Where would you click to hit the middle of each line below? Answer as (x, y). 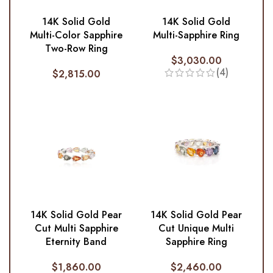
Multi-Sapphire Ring (197, 35)
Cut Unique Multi (197, 229)
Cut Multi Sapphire (76, 229)
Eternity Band (76, 242)
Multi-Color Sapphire (76, 35)
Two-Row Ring (76, 49)
